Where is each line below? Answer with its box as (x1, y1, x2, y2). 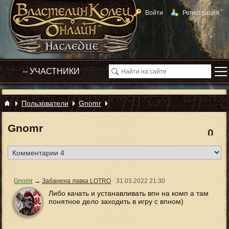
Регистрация (182, 9, 219, 16)
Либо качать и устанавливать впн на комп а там (49, 189, 209, 197)
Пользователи (21, 99, 68, 107)
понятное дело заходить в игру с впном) (49, 197, 184, 205)
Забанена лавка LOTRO (42, 177, 111, 185)
